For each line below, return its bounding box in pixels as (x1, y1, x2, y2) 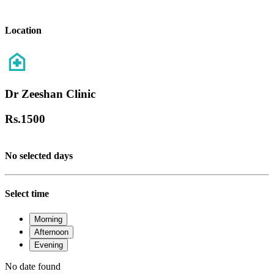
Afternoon (34, 227, 68, 237)
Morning (34, 214, 62, 224)
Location (5, 25, 42, 36)
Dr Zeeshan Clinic (5, 87, 95, 101)
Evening (34, 240, 63, 250)
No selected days (5, 150, 73, 161)
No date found (5, 261, 61, 272)
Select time (5, 188, 49, 199)
